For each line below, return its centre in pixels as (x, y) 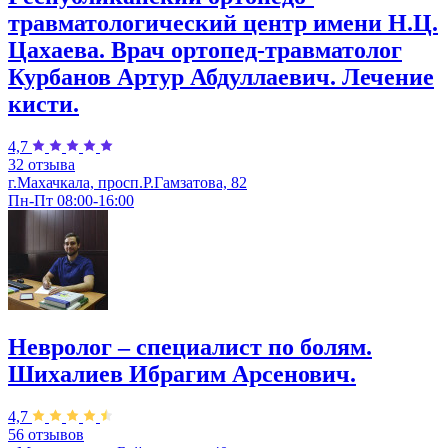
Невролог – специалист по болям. (190, 346)
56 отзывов (46, 434)
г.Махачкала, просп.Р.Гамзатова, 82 (127, 183)
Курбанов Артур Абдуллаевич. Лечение (221, 77)
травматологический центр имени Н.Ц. (223, 23)
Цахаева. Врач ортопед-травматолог (205, 50)
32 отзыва (41, 165)
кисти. (43, 104)
